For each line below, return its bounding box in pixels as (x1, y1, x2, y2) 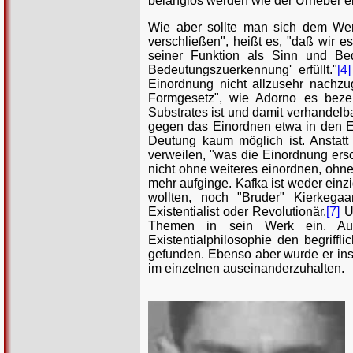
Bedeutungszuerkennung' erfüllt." (148, 62, 337, 76)
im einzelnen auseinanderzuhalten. (148, 261, 344, 275)
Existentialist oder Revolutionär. (148, 204, 327, 218)
